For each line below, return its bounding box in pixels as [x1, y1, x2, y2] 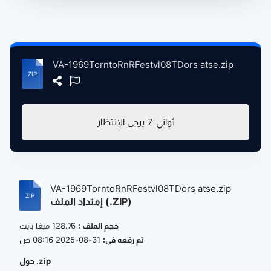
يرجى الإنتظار [96, 116, 145, 128]
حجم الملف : [78, 221, 119, 230]
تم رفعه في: [103, 235, 144, 244]
